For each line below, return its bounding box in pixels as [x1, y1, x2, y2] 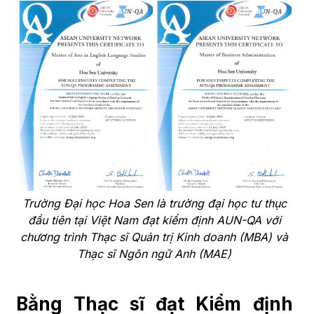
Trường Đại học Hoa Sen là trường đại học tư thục [22, 196, 287, 210]
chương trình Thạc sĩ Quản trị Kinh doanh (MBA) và [20, 229, 288, 244]
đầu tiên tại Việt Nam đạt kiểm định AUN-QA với [27, 212, 281, 227]
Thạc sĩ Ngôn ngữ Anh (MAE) [77, 246, 231, 261]
